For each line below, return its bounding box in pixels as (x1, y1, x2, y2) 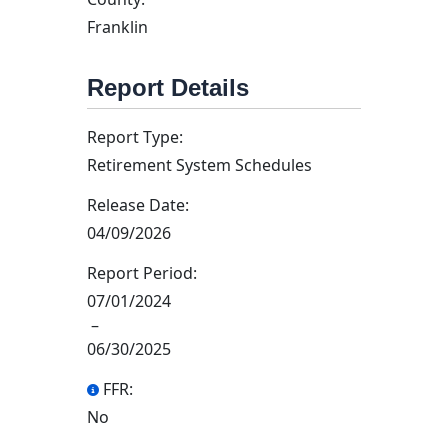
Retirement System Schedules (87, 154, 312, 176)
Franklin (87, 16, 148, 38)
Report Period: (87, 262, 197, 284)
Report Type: (87, 126, 183, 148)
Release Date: (87, 194, 189, 216)
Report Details (87, 74, 249, 101)
